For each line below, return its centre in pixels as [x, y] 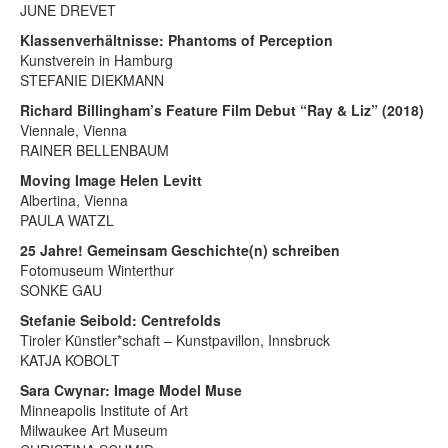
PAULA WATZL [67, 219]
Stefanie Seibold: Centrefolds [120, 319]
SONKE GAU [61, 289]
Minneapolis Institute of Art [104, 409]
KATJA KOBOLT [70, 359]
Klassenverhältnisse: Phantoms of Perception [176, 39]
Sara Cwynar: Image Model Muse [131, 389]
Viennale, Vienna [73, 129]
